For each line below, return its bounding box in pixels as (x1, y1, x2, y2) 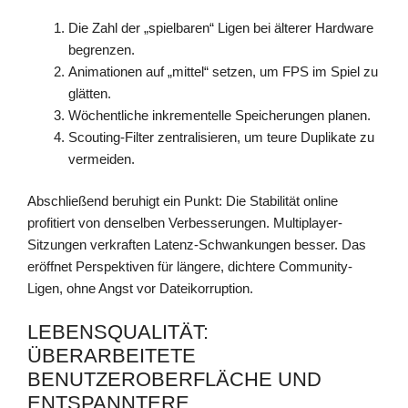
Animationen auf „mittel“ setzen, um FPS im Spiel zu (68, 63, 378, 79)
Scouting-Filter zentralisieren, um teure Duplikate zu (68, 128, 374, 145)
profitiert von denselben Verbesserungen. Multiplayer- (27, 215, 342, 231)
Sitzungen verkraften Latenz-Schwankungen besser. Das (27, 237, 366, 253)
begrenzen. (68, 41, 135, 57)
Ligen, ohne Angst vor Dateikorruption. (27, 280, 253, 297)
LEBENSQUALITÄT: (27, 320, 209, 343)
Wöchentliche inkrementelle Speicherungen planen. (68, 107, 371, 123)
